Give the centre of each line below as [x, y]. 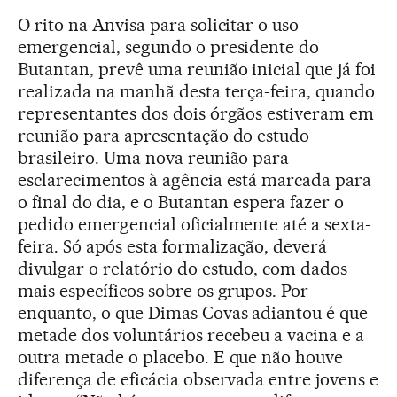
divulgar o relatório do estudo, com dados [183, 268]
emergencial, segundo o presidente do [169, 47]
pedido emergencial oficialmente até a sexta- [195, 224]
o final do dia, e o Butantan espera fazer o [181, 202]
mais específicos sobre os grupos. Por [163, 290]
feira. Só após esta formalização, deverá [173, 246]
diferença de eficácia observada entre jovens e [198, 379]
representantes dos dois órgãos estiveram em [196, 113]
